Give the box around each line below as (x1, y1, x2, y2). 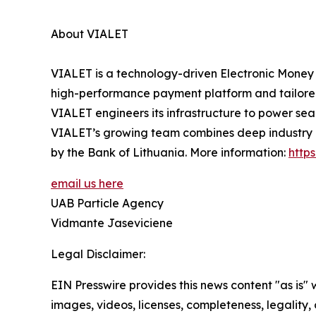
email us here (51, 176, 123, 190)
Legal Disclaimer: (51, 247, 145, 261)
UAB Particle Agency (51, 196, 164, 210)
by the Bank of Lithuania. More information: (51, 145, 288, 159)
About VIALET (51, 27, 128, 41)
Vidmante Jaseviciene (51, 216, 173, 230)
